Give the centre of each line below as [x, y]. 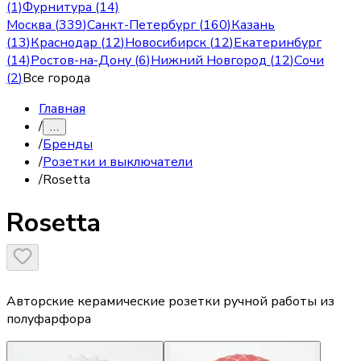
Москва [29, 25]
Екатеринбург [278, 43]
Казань [253, 25]
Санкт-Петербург [141, 25]
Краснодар [64, 43]
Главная [62, 109]
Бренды [68, 144]
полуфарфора [49, 319]
